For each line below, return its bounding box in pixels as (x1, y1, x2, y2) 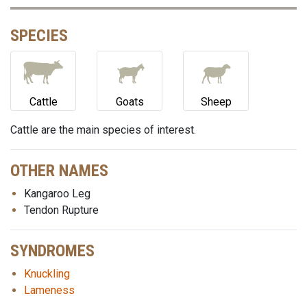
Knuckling (24, 267, 70, 280)
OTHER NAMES (10, 161, 108, 180)
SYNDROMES (10, 241, 95, 260)
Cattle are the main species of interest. (10, 123, 196, 136)
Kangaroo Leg (24, 187, 90, 200)
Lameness (24, 284, 75, 297)
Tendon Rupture (24, 204, 99, 217)
